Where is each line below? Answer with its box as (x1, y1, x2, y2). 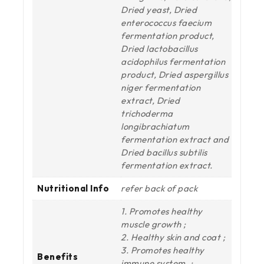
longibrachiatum (121, 120, 190, 132)
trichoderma (121, 107, 173, 119)
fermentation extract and (121, 133, 229, 145)
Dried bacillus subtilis (121, 146, 207, 158)
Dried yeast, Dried (121, 4, 197, 15)
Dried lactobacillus (121, 42, 198, 54)
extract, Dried (121, 94, 180, 106)
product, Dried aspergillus (121, 68, 228, 80)
